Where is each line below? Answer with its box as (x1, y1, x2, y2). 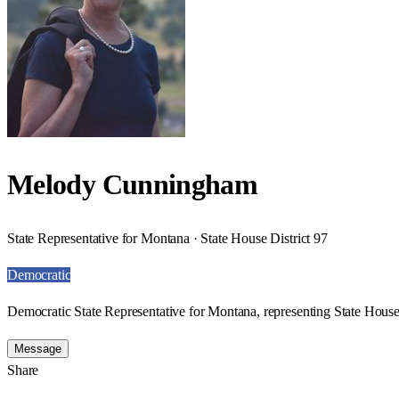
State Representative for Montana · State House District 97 (7, 230, 328, 246)
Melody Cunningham (7, 168, 258, 201)
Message (14, 341, 61, 355)
